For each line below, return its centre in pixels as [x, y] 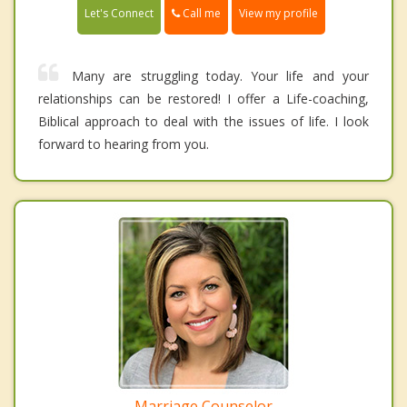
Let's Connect [119, 14]
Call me [200, 13]
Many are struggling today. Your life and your [220, 76]
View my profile [278, 14]
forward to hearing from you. [124, 144]
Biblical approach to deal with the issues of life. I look [203, 122]
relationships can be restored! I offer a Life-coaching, [203, 99]
